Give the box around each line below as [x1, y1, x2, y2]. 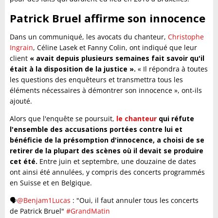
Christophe [168, 32, 204, 41]
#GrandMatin [66, 206, 110, 216]
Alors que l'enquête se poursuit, [10, 114, 116, 123]
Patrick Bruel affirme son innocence [10, 11, 205, 25]
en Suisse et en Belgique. [10, 178, 92, 187]
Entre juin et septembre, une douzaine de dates [37, 157, 196, 166]
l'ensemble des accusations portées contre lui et [10, 125, 182, 134]
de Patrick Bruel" [10, 206, 66, 216]
